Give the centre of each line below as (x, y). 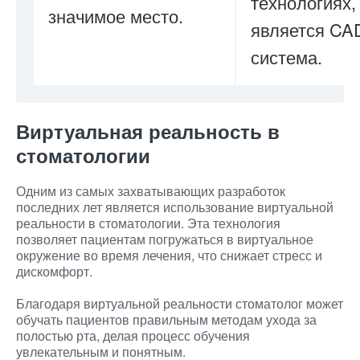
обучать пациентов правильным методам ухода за (166, 319)
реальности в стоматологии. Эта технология (148, 223)
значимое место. (116, 16)
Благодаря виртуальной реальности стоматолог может (180, 303)
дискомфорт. (54, 271)
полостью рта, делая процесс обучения (133, 335)
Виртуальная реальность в (148, 131)
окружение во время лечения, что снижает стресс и (169, 255)
